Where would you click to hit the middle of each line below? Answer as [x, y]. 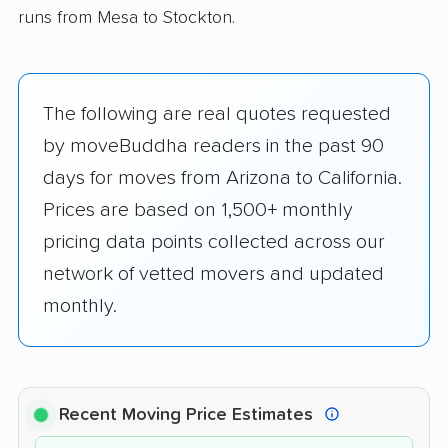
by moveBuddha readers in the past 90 [213, 146]
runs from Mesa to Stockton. [126, 18]
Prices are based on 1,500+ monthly [198, 210]
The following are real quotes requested [217, 114]
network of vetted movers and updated [213, 274]
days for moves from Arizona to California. [222, 178]
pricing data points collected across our [214, 242]
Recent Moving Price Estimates [188, 415]
